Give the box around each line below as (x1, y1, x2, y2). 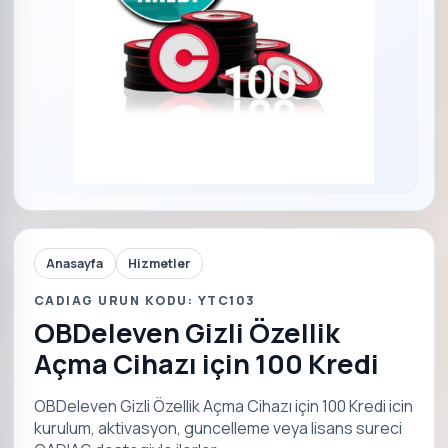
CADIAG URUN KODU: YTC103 (33, 292, 256, 310)
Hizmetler (128, 254, 191, 272)
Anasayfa (46, 254, 104, 272)
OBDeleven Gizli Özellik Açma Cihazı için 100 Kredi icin (33, 395, 413, 418)
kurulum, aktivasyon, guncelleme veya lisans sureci (33, 417, 402, 440)
